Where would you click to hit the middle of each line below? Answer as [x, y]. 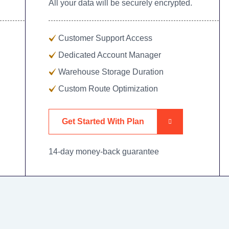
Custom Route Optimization [108, 88]
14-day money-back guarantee [104, 151]
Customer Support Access [105, 38]
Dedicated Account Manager [109, 55]
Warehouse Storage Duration [111, 72]
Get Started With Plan [103, 121]
